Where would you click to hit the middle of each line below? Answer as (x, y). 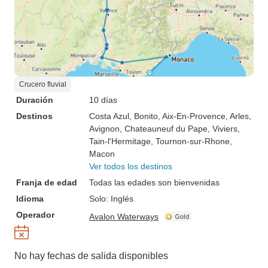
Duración (35, 100)
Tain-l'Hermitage (120, 141)
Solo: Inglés (111, 199)
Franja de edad (47, 182)
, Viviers (223, 129)
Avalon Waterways (124, 217)
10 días (103, 100)
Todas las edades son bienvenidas (154, 182)
